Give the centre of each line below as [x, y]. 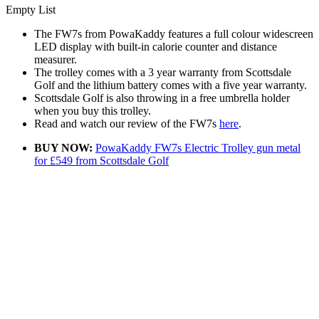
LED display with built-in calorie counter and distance [156, 46]
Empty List [31, 9]
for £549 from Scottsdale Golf [101, 160]
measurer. [56, 59]
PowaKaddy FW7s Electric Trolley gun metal [198, 147]
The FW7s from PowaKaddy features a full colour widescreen [174, 33]
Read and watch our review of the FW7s [127, 123]
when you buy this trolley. [93, 110]
